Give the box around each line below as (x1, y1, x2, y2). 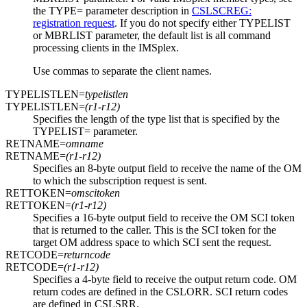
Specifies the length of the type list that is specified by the (33, 113, 280, 125)
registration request (33, 17, 114, 29)
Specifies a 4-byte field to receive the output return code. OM (33, 273, 297, 286)
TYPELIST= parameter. (33, 125, 138, 138)
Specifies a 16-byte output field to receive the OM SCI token (33, 212, 295, 224)
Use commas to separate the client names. (33, 65, 212, 77)
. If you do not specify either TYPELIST (114, 17, 291, 29)
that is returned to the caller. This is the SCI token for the (33, 224, 276, 236)
